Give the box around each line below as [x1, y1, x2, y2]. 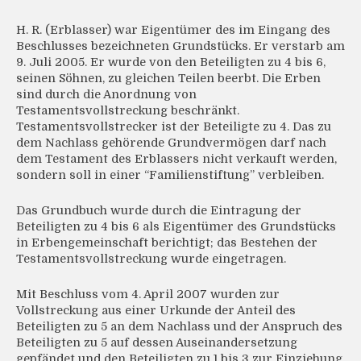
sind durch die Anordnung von [16, 88, 197, 102]
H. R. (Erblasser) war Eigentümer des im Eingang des [16, 23, 330, 37]
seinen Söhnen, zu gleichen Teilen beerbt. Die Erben [16, 72, 321, 85]
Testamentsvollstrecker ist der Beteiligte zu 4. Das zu [16, 120, 331, 134]
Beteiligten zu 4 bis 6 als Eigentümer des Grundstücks [16, 220, 336, 234]
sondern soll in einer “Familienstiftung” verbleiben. [16, 168, 324, 182]
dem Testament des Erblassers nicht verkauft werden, [16, 152, 337, 166]
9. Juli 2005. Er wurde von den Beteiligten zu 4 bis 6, [16, 56, 326, 69]
